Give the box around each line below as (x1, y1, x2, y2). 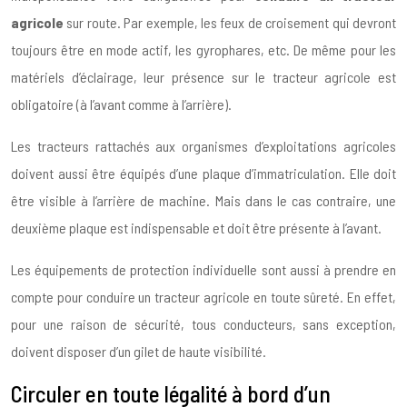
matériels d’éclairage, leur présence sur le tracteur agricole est (11, 68, 396, 86)
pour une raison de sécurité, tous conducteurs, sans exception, (11, 315, 396, 333)
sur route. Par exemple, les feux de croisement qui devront (64, 14, 396, 32)
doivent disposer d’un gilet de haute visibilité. (11, 342, 266, 361)
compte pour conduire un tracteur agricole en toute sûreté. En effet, (11, 288, 396, 306)
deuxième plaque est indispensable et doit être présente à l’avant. (11, 219, 382, 237)
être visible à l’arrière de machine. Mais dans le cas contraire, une (11, 192, 396, 210)
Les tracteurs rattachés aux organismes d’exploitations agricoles (11, 137, 396, 155)
